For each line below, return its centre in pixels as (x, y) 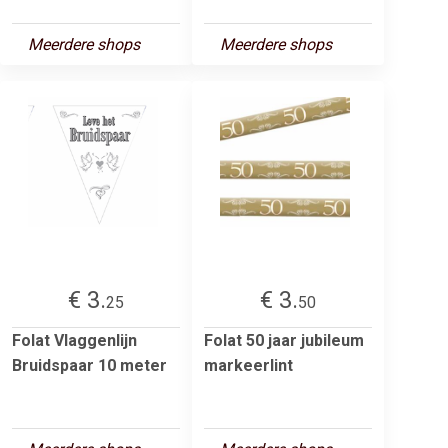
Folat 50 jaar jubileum (284, 340)
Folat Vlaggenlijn (74, 340)
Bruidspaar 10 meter (89, 365)
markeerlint (248, 365)
